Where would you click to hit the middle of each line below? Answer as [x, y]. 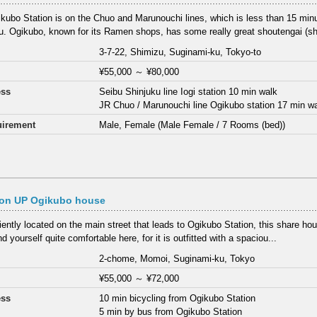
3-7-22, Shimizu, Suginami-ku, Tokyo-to [180, 52]
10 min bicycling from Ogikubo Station [178, 298]
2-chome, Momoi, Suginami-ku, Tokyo [177, 258]
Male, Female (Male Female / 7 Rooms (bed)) [192, 125]
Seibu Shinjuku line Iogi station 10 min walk [189, 91]
